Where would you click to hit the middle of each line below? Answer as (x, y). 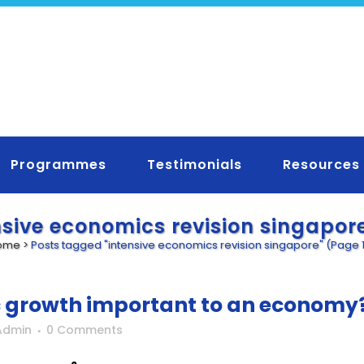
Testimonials (195, 165)
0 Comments (84, 330)
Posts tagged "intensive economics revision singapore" (177, 245)
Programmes (58, 165)
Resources (321, 165)
